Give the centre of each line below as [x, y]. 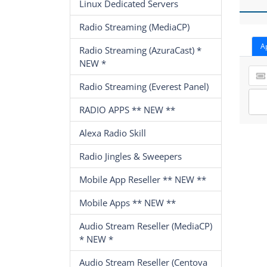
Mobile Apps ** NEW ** [128, 203]
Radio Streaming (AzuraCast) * [140, 50]
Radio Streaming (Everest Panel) [144, 87]
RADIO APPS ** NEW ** [127, 110]
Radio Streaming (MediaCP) [134, 27]
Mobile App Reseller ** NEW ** [143, 180]
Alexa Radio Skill [113, 133]
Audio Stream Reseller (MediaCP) [146, 226]
